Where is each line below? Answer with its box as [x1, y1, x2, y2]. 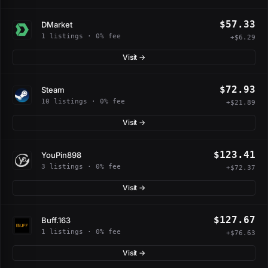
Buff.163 [41, 215, 71, 225]
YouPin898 [41, 150, 81, 160]
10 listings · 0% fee [41, 97, 125, 105]
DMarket [41, 19, 72, 29]
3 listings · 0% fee [41, 162, 121, 170]
